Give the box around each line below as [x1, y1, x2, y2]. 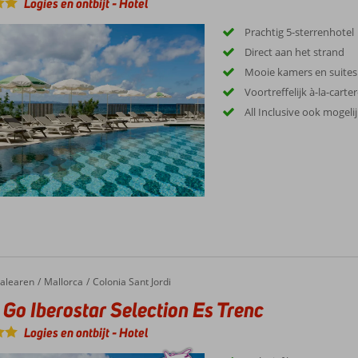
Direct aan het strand [245, 44, 345, 59]
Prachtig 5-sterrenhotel [245, 24, 355, 39]
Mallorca [43, 275, 83, 289]
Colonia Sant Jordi [92, 275, 171, 289]
